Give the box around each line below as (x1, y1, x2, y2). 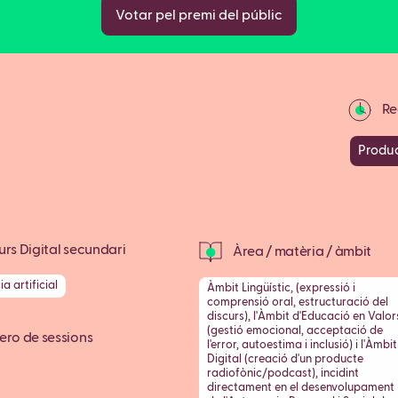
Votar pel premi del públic (115, 8, 283, 22)
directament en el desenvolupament (207, 381, 394, 394)
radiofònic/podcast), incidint (207, 367, 359, 379)
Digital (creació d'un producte (207, 353, 363, 365)
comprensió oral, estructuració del (207, 296, 388, 308)
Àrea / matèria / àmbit (230, 245, 371, 259)
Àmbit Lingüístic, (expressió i (207, 282, 355, 294)
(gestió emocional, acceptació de (207, 324, 383, 337)
